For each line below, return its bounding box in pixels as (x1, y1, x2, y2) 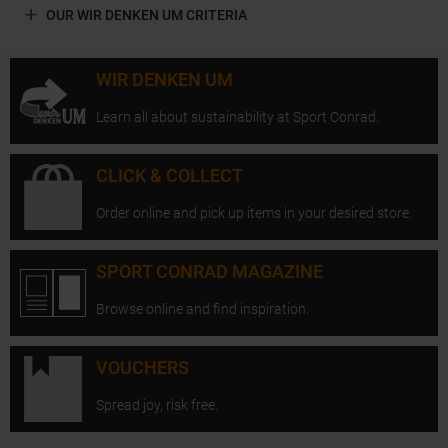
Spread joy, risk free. (96, 396, 218, 413)
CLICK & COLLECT (96, 165, 243, 187)
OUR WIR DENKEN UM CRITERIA (46, 6, 247, 23)
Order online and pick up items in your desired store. (96, 204, 412, 221)
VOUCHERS (96, 357, 189, 379)
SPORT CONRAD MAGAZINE (96, 261, 323, 283)
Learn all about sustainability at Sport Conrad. (96, 108, 379, 125)
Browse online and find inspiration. (96, 300, 309, 317)
